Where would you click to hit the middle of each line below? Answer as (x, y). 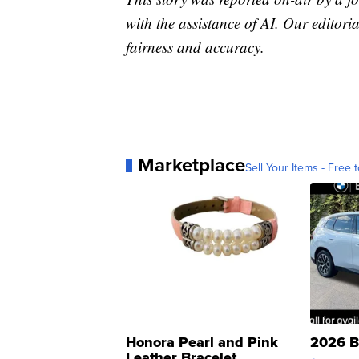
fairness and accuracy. (195, 47)
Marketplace (192, 165)
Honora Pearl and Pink (202, 343)
